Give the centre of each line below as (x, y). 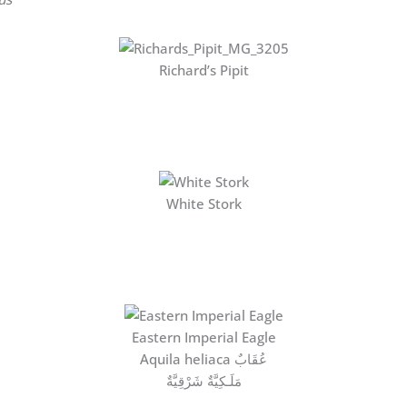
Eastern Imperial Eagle (203, 337)
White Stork (203, 203)
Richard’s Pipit (203, 69)
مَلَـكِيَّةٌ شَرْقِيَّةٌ (203, 380)
